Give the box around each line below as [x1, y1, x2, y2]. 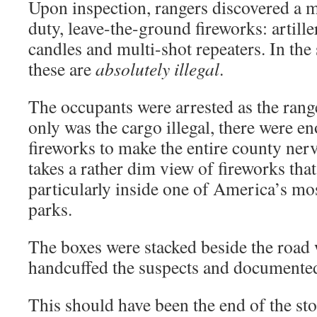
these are [28, 57, 96, 81]
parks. [28, 197, 72, 221]
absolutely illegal [96, 57, 219, 81]
